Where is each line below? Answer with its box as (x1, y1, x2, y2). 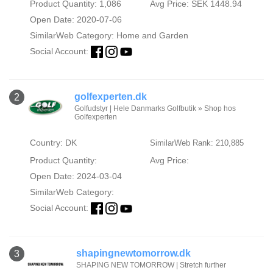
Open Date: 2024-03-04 (29, 171, 122, 182)
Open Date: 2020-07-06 (29, 15, 122, 24)
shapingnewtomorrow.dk (76, 248, 191, 259)
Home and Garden (116, 30, 188, 40)
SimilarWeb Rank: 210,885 (149, 138, 244, 148)
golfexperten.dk (74, 91, 147, 102)
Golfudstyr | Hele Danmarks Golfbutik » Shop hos (74, 104, 236, 113)
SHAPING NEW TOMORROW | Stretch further (76, 261, 226, 270)
